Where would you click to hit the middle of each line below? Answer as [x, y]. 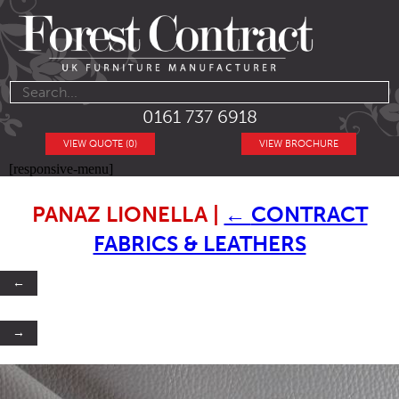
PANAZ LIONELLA [122, 215]
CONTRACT [309, 215]
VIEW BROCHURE [298, 144]
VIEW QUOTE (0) [101, 144]
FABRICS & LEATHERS [199, 244]
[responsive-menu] [61, 169]
